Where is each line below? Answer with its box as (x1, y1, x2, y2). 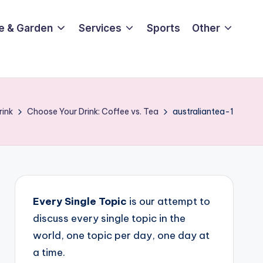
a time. (32, 246, 65, 259)
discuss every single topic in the (32, 212, 186, 225)
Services (78, 22, 122, 34)
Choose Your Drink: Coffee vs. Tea (27, 106, 159, 117)
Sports (146, 22, 180, 34)
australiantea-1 (173, 106, 234, 117)
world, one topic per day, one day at (32, 229, 210, 242)
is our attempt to (126, 195, 210, 208)
